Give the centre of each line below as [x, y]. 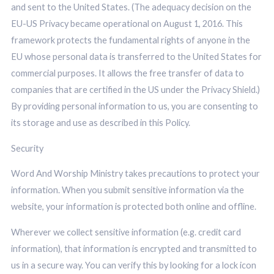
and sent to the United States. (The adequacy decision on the [131, 7]
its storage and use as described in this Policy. [100, 123]
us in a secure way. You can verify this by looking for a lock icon [133, 265]
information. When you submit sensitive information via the [127, 190]
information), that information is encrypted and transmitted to [134, 248]
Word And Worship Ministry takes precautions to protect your [135, 174]
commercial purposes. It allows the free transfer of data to [127, 73]
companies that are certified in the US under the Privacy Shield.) [135, 90]
